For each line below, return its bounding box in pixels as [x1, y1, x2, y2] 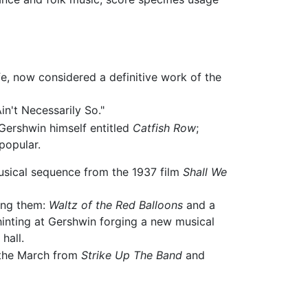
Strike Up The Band [81, 248, 183, 263]
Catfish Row [133, 120, 197, 135]
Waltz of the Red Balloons [49, 197, 184, 212]
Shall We [182, 164, 227, 179]
